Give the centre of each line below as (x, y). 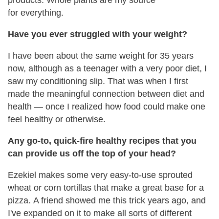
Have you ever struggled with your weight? (98, 34)
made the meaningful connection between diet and (106, 94)
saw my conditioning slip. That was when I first (98, 81)
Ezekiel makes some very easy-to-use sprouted (100, 175)
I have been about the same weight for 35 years (101, 55)
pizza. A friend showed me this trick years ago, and (107, 200)
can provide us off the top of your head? (93, 153)
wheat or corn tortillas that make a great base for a (106, 187)
